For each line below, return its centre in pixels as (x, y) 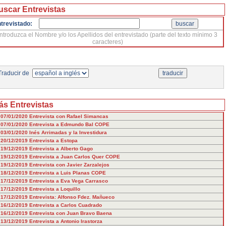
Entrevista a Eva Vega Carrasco (68, 181)
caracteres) (107, 42)
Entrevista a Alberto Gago (61, 149)
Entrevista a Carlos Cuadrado (65, 205)
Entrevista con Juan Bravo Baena (70, 213)
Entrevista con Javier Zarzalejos (69, 165)
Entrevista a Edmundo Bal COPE (69, 124)
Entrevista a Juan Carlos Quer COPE (74, 157)
